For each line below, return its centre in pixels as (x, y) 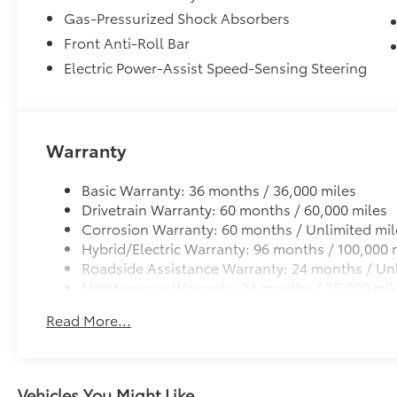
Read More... (89, 320)
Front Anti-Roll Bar (127, 43)
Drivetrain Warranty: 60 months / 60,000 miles (235, 209)
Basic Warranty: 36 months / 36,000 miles (219, 190)
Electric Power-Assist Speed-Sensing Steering (216, 67)
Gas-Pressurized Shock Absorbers (177, 18)
